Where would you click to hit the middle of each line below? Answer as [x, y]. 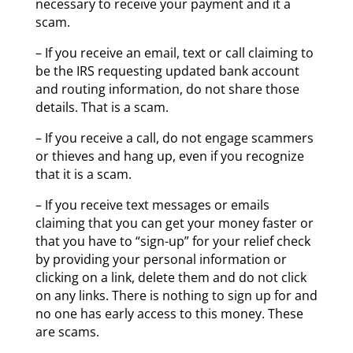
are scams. [67, 331]
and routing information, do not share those [167, 89]
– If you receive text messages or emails [152, 204]
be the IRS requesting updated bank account [167, 71]
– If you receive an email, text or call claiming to [174, 52]
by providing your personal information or [161, 259]
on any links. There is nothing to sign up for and [176, 295]
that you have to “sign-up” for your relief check [173, 241]
